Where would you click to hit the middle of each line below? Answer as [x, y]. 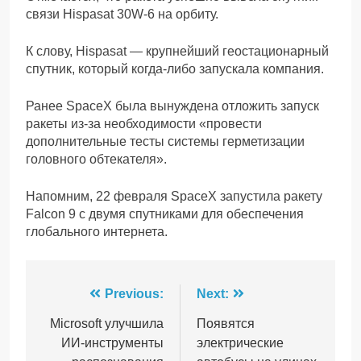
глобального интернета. [97, 231]
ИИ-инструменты [112, 342]
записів [77, 326]
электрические [240, 342]
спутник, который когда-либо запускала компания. [175, 68]
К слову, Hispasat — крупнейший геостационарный [177, 51]
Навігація [86, 297]
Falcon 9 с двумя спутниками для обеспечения [165, 214]
